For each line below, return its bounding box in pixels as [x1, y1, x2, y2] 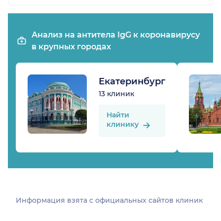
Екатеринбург [99, 75, 165, 87]
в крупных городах [32, 41, 111, 51]
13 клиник [99, 89, 134, 98]
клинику [107, 120, 141, 129]
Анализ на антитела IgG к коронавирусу [32, 30, 200, 39]
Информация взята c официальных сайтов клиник [16, 195, 203, 205]
